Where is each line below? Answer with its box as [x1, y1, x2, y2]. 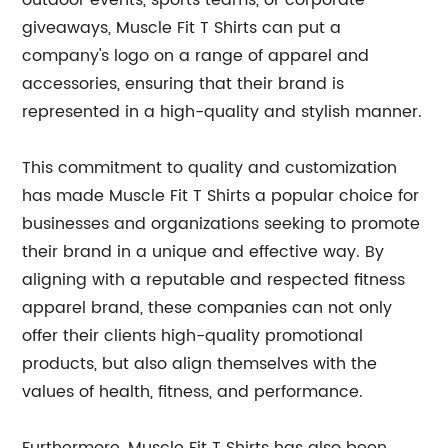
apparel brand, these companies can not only [22, 295, 393, 321]
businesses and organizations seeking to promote [22, 211, 421, 237]
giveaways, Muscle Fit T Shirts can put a [22, 15, 342, 41]
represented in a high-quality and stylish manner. [22, 99, 423, 125]
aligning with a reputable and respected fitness [22, 267, 406, 293]
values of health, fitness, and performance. [22, 379, 364, 405]
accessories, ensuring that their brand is [22, 71, 345, 97]
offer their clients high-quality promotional [22, 323, 364, 349]
